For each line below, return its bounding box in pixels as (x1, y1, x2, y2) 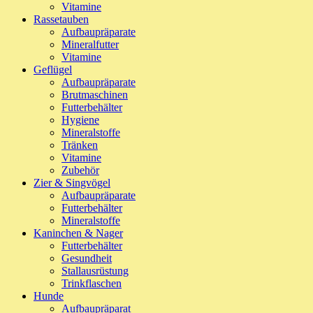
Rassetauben (34, 13, 89, 25)
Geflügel (34, 64, 72, 75)
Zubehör (61, 164, 99, 176)
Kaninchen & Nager (34, 227, 123, 239)
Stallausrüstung (61, 265, 129, 277)
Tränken (61, 139, 98, 151)
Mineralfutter (61, 38, 119, 50)
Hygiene (61, 114, 99, 126)
